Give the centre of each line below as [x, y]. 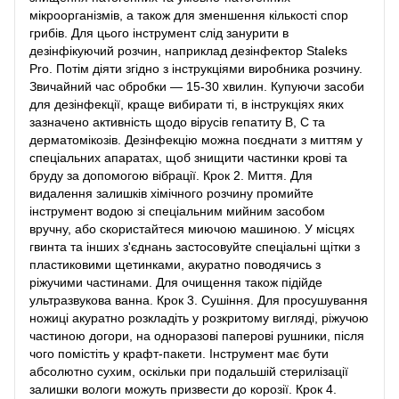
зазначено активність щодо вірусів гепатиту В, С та [177, 122]
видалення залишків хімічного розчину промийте [171, 193]
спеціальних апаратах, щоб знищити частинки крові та [188, 157]
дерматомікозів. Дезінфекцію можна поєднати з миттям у [196, 139]
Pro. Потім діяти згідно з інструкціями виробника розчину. [196, 68]
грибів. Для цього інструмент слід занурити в [159, 33]
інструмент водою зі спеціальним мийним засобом [177, 211]
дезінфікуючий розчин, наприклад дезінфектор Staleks [188, 50]
